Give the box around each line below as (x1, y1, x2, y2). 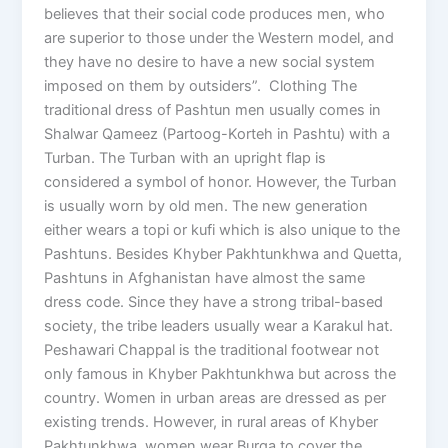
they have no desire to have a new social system (44, 53, 376, 72)
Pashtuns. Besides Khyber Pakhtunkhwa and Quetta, (44, 245, 403, 264)
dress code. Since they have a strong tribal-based (44, 293, 384, 312)
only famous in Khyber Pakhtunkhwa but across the (44, 365, 397, 384)
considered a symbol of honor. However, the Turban (44, 173, 398, 192)
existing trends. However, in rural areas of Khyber (44, 413, 379, 432)
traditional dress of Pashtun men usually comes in (44, 101, 382, 120)
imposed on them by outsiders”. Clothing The (44, 77, 358, 96)
